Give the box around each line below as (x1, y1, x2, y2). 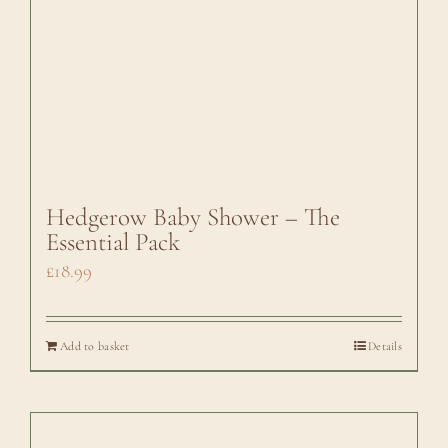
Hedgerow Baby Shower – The (45, 202, 340, 233)
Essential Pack (45, 227, 180, 258)
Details (368, 339, 403, 354)
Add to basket (59, 339, 130, 354)
